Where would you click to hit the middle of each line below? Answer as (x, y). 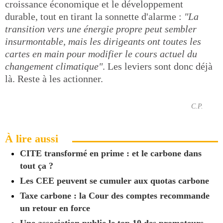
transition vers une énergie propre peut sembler (101, 29)
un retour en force (55, 208)
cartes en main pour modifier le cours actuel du (101, 54)
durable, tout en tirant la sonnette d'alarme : (95, 16)
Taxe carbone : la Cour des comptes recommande (115, 195)
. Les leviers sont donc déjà (158, 66)
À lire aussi (32, 138)
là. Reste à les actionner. (54, 78)
